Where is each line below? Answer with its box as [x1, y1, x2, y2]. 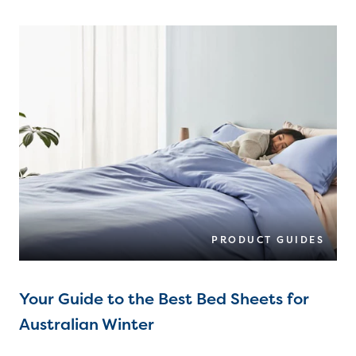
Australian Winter [19, 313, 154, 335]
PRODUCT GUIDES [211, 233, 324, 247]
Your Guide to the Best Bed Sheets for [19, 288, 309, 310]
